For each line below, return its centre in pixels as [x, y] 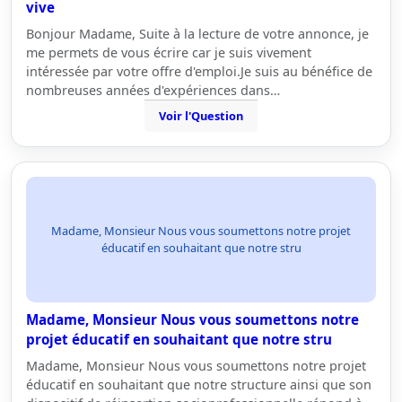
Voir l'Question [201, 116]
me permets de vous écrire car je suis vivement [169, 52]
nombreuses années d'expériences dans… [153, 90]
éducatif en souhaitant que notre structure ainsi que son [199, 385]
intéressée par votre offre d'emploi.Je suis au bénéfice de [199, 71]
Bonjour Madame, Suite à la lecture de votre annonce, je [197, 34]
